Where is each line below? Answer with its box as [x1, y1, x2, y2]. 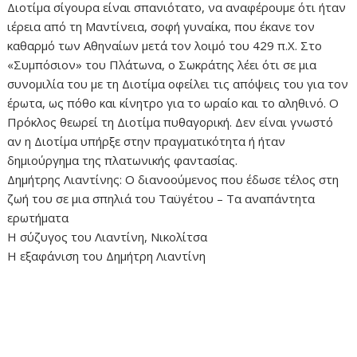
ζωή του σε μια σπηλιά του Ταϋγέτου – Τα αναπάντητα [7, 190, 316, 207]
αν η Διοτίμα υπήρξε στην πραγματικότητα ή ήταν [7, 133, 286, 150]
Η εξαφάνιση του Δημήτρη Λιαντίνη [7, 248, 206, 265]
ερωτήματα [7, 210, 69, 226]
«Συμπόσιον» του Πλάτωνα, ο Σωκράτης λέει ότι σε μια [7, 57, 317, 73]
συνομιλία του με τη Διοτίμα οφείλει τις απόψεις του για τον [7, 76, 349, 92]
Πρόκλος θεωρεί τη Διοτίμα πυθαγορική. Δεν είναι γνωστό [7, 114, 334, 131]
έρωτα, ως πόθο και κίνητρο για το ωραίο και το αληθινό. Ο [7, 95, 339, 112]
